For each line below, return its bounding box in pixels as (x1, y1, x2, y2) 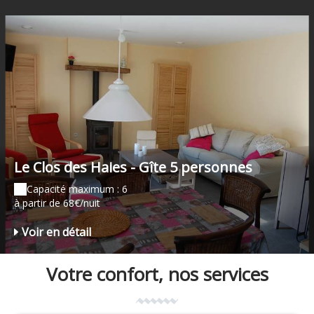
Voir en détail (22, 224, 91, 240)
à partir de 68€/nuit (14, 196, 100, 210)
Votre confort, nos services (46, 261, 268, 287)
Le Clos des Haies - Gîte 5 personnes (14, 158, 252, 177)
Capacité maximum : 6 (27, 182, 128, 196)
